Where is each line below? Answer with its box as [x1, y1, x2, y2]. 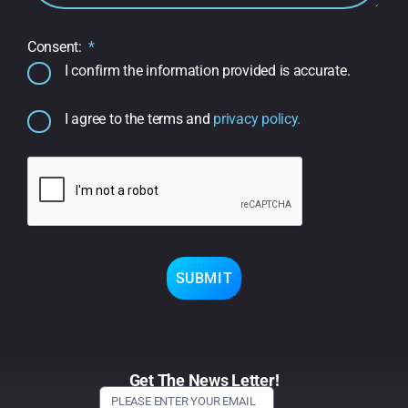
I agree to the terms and [65, 110, 214, 128]
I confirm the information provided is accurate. [65, 62, 351, 80]
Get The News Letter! [128, 370, 280, 390]
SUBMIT [175, 269, 233, 287]
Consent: [27, 38, 86, 56]
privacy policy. [213, 110, 301, 128]
